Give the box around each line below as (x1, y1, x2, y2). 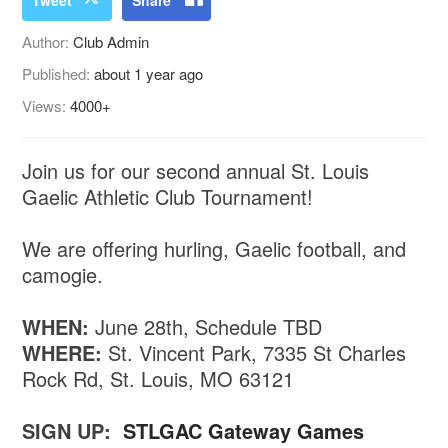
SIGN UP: (22, 415, 118, 445)
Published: (22, 62, 95, 84)
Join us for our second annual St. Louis (22, 155, 370, 185)
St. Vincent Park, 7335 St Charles (108, 337, 407, 367)
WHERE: (22, 337, 109, 367)
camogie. (22, 259, 104, 289)
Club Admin (73, 30, 150, 52)
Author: (22, 30, 74, 52)
